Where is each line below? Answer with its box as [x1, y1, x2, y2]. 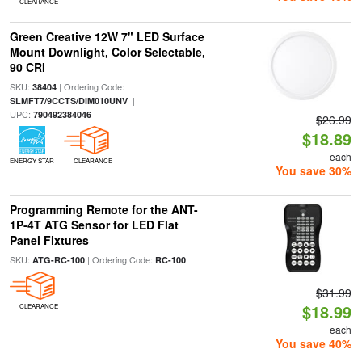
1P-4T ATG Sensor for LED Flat [9, 217, 179, 233]
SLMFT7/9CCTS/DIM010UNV [9, 95, 128, 107]
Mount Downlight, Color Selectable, [9, 44, 205, 60]
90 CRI [9, 59, 45, 75]
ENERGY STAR [9, 156, 54, 165]
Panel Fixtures [9, 232, 89, 248]
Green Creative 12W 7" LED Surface [9, 28, 204, 44]
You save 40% [276, 335, 352, 351]
